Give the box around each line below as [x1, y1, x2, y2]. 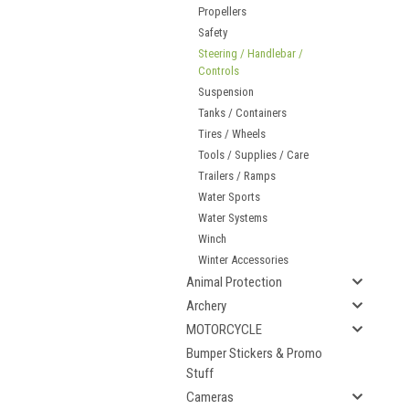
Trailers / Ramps [198, 169, 276, 183]
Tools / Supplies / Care [198, 148, 309, 162]
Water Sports [198, 190, 260, 204]
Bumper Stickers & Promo [186, 345, 322, 362]
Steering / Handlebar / [198, 47, 303, 60]
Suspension [198, 85, 254, 99]
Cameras [186, 389, 234, 405]
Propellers [198, 5, 246, 18]
